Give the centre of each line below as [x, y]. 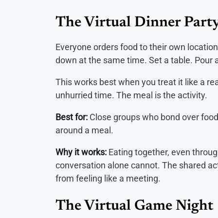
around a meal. [84, 130]
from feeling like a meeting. [108, 178]
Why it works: [82, 152]
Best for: [73, 117]
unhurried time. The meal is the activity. [131, 95]
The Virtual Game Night [134, 206]
